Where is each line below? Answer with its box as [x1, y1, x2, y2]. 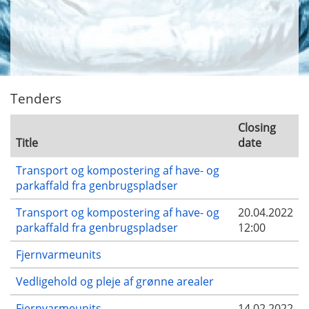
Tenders [10, 89, 61, 108]
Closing [238, 119, 276, 135]
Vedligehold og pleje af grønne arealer [16, 273, 214, 289]
